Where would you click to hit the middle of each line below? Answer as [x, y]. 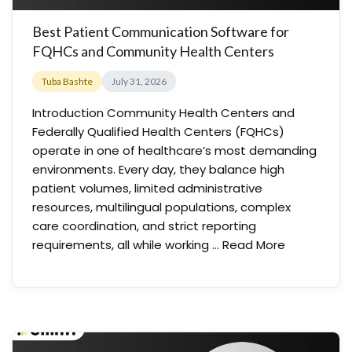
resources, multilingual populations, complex [161, 207]
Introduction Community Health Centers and [163, 113]
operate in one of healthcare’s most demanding [174, 150]
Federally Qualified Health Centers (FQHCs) [158, 132]
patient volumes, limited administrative [147, 188]
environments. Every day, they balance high [158, 169]
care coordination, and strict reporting [144, 226]
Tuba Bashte [67, 81]
